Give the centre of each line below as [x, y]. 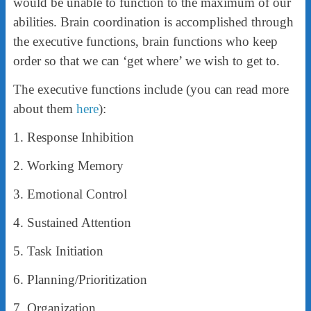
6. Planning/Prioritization [80, 279]
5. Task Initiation [58, 251]
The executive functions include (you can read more [151, 89]
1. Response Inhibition [73, 137]
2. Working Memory [68, 165]
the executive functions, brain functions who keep [145, 41]
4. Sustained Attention [72, 222]
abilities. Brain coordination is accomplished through [153, 22]
